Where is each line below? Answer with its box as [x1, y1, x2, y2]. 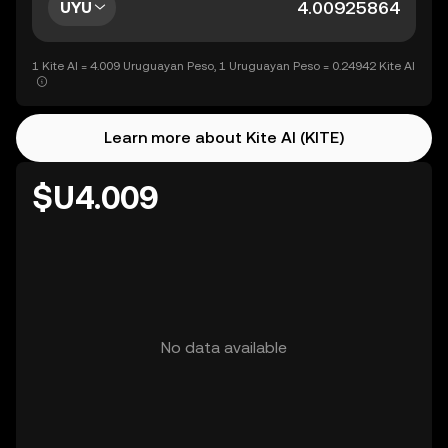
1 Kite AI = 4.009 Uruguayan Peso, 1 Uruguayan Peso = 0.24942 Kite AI [32, 59, 415, 73]
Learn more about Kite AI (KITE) [104, 128, 344, 147]
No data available [161, 338, 287, 357]
